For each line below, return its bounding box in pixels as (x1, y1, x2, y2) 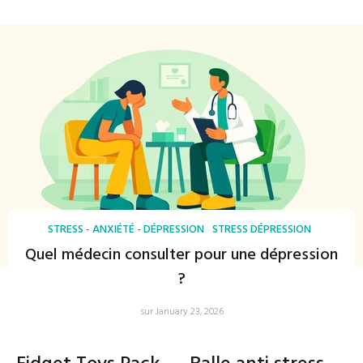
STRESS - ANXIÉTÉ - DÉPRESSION (48, 220, 204, 239)
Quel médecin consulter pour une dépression (25, 242, 338, 268)
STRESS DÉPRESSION (212, 220, 311, 239)
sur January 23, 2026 (139, 304, 224, 320)
